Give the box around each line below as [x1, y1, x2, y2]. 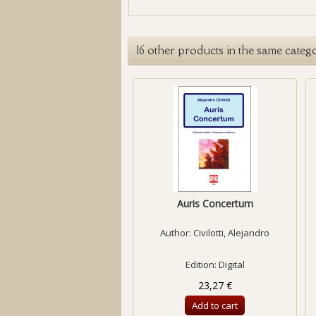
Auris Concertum [176, 197, 253, 211]
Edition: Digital [185, 258, 245, 272]
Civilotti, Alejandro [193, 226, 269, 240]
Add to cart [192, 299, 238, 312]
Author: [160, 226, 193, 240]
